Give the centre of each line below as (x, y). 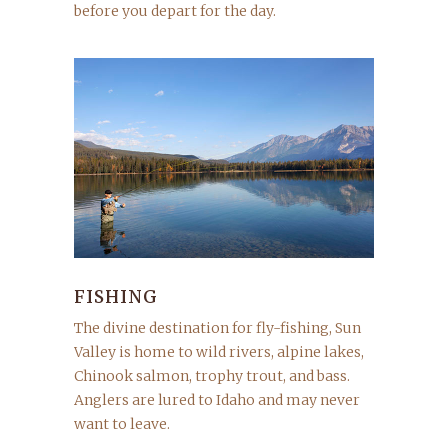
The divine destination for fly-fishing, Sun (217, 328)
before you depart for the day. (175, 11)
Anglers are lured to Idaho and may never (217, 400)
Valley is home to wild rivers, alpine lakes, (219, 352)
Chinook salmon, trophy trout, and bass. (212, 376)
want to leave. (122, 424)
